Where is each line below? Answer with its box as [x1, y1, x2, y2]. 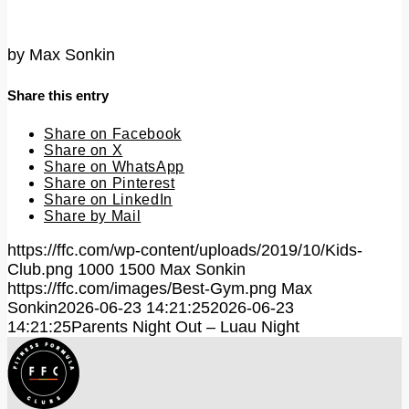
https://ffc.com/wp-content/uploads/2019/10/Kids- [7, 240, 362, 259]
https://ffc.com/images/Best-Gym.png [7, 278, 277, 298]
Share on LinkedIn [44, 191, 173, 207]
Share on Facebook [44, 125, 182, 142]
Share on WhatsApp [44, 158, 184, 174]
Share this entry [7, 87, 109, 103]
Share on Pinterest [44, 174, 175, 191]
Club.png [7, 259, 73, 278]
